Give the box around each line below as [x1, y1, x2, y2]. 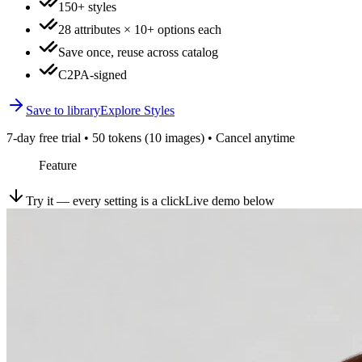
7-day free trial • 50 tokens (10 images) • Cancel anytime [6, 131, 295, 145]
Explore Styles [100, 103, 175, 118]
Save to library [26, 103, 100, 118]
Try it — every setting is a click [26, 194, 185, 208]
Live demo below [185, 194, 275, 208]
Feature [39, 158, 77, 173]
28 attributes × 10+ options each [58, 23, 221, 37]
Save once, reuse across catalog [58, 45, 218, 60]
